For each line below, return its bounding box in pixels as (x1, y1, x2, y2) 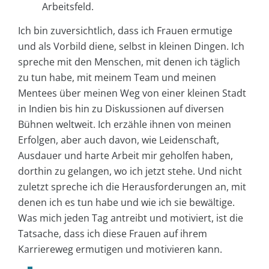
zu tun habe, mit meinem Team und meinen (18, 70, 216, 84)
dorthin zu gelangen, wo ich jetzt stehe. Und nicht (18, 164, 242, 178)
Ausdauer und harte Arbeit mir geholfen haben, (18, 148, 233, 162)
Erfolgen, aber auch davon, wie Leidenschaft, (18, 133, 219, 147)
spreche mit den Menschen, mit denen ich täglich (18, 55, 240, 68)
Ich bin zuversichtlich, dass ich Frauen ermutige (18, 23, 232, 37)
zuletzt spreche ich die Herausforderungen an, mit (18, 180, 246, 193)
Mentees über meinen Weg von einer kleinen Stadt (18, 86, 246, 100)
